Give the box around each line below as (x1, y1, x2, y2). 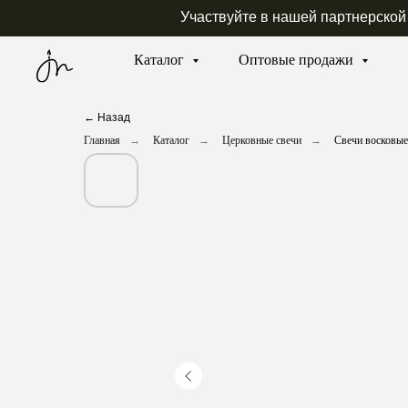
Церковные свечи (222, 134, 301, 147)
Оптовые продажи (239, 52, 357, 67)
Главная (84, 134, 120, 147)
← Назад (84, 111, 130, 124)
